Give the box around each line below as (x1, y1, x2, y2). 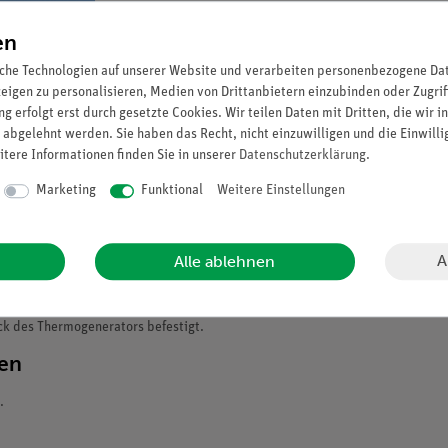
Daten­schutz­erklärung (239, 148, 366, 164)
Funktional (141, 183, 203, 199)
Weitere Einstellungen (217, 183, 345, 199)
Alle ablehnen (174, 251, 276, 271)
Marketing (35, 183, 96, 199)
